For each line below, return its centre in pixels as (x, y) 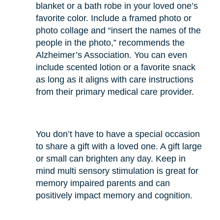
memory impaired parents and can (103, 183)
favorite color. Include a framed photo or (113, 18)
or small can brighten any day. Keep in (110, 158)
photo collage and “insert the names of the (118, 30)
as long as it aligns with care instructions (114, 79)
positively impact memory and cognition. (114, 195)
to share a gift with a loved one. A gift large (119, 146)
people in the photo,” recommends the (110, 42)
